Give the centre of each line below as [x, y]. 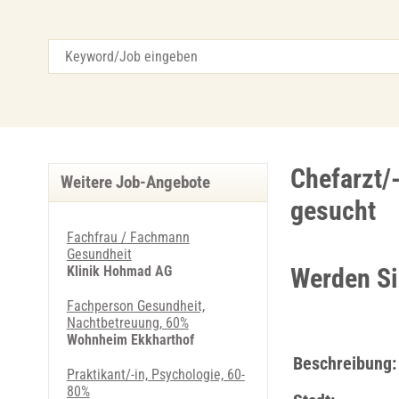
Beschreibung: [344, 363]
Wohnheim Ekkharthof [130, 340]
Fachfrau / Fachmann [128, 237]
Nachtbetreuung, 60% [127, 323]
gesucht [333, 211]
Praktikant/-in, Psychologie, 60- [155, 375]
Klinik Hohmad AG [119, 271]
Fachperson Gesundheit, [135, 306]
